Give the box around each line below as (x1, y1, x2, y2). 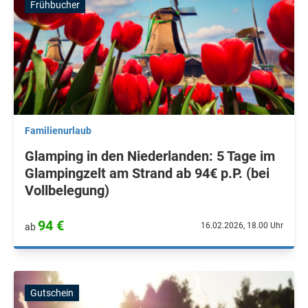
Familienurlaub (25, 125, 91, 136)
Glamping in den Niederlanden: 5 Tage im (25, 148, 275, 164)
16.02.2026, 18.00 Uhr (201, 221, 283, 230)
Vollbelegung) (25, 182, 109, 199)
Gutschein (30, 287, 74, 298)
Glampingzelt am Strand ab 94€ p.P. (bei (25, 165, 269, 181)
